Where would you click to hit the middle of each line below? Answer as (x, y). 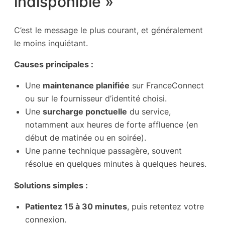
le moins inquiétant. (51, 43)
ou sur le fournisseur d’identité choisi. (96, 99)
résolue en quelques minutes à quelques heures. (116, 164)
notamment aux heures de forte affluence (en (111, 125)
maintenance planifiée (86, 86)
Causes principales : (54, 65)
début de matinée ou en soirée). (86, 138)
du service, (149, 112)
